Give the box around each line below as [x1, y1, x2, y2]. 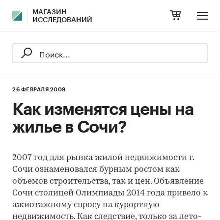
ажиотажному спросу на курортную [12, 201, 159, 209]
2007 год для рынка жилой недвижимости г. [12, 154, 194, 162]
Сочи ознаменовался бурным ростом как [12, 165, 180, 174]
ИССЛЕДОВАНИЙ [32, 17, 92, 24]
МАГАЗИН [32, 9, 67, 16]
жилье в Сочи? [12, 119, 127, 136]
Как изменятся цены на [12, 101, 193, 118]
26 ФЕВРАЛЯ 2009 [12, 87, 66, 92]
